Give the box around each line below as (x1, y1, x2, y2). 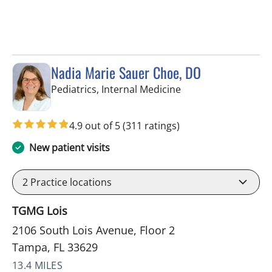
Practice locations (28, 175, 112, 189)
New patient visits (29, 140, 110, 154)
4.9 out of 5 (69, 118, 123, 132)
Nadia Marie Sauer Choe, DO (51, 61, 201, 83)
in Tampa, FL (180, 81, 237, 95)
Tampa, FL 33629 (12, 239, 98, 254)
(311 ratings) (123, 118, 180, 132)
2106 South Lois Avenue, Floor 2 (12, 222, 175, 237)
